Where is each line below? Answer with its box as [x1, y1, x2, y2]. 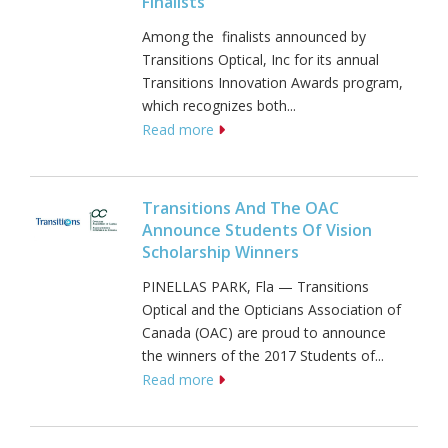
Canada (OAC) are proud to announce [142, 323, 386, 343]
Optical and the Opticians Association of [142, 300, 401, 320]
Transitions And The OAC [142, 197, 339, 220]
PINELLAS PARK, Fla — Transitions [142, 277, 369, 297]
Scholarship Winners [142, 241, 303, 264]
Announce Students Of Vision [142, 219, 372, 242]
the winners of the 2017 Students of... [142, 346, 384, 366]
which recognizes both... [142, 96, 296, 116]
